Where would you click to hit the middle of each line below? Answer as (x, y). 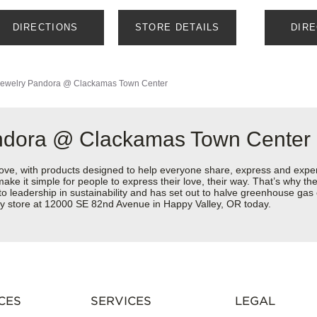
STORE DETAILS (177, 28)
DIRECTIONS (45, 28)
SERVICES (121, 301)
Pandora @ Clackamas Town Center (98, 84)
